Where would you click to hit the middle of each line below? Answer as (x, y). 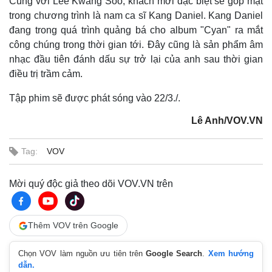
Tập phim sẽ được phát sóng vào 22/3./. (95, 98)
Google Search (174, 253)
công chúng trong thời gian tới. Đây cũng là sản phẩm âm (136, 45)
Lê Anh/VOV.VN (227, 121)
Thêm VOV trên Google (73, 225)
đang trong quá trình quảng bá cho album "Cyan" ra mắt (136, 30)
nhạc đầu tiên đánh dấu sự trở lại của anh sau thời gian (136, 59)
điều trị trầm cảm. (47, 74)
